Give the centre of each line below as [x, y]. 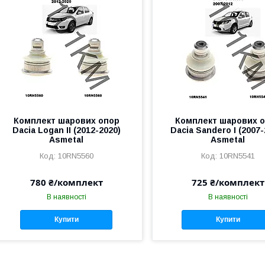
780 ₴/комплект [66, 182]
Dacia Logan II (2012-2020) [66, 130]
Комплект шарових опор [66, 120]
